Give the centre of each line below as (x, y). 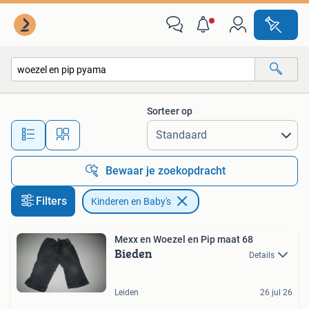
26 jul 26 (276, 293)
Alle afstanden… (145, 129)
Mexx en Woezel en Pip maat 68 (184, 239)
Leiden (127, 293)
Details (262, 255)
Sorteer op (170, 111)
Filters (51, 201)
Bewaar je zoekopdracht (166, 171)
